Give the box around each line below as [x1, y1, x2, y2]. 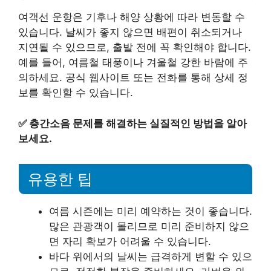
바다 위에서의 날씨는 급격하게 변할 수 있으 [49, 250, 252, 263]
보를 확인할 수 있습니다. [18, 87, 133, 99]
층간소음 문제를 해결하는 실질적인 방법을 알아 [29, 117, 247, 129]
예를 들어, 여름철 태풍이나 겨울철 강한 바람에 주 [18, 56, 248, 68]
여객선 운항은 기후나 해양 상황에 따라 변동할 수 [18, 11, 245, 23]
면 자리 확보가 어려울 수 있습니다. [49, 235, 211, 248]
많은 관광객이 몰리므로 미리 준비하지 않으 [49, 220, 249, 233]
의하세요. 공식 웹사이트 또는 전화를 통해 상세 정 [18, 71, 248, 83]
